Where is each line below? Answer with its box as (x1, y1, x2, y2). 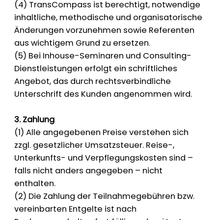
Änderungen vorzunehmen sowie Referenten (14, 25, 195, 36)
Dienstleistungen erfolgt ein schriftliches (14, 63, 178, 75)
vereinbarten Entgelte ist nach (14, 203, 137, 215)
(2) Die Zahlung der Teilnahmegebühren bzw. (14, 191, 195, 202)
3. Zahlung (14, 114, 55, 126)
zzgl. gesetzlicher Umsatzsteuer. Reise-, (14, 139, 175, 151)
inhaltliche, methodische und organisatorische (14, 12, 203, 24)
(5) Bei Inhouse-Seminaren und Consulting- (14, 50, 192, 62)
